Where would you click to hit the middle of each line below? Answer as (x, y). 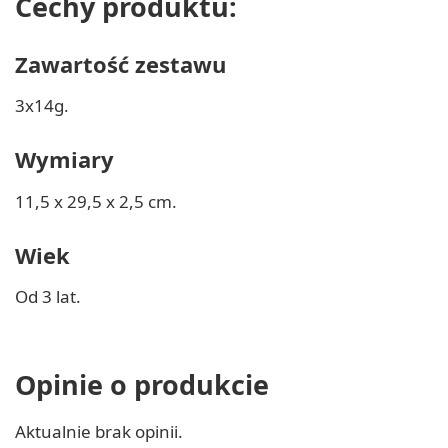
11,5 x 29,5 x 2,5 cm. (96, 201)
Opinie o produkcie (142, 384)
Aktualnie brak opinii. (99, 431)
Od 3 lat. (48, 297)
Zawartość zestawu (120, 63)
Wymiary (64, 159)
